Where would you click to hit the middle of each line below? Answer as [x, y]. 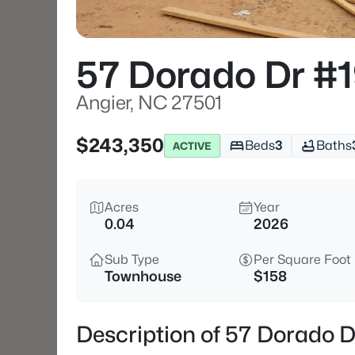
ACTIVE [192, 145]
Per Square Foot [302, 260]
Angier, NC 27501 [149, 103]
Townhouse [143, 276]
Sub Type [132, 260]
